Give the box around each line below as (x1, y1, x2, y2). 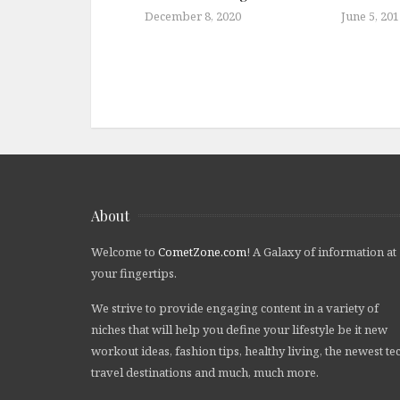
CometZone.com (158, 243, 246, 260)
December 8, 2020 (145, 7, 241, 24)
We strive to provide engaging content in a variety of (91, 299, 379, 316)
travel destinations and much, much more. (91, 363, 319, 380)
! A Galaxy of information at (246, 243, 396, 260)
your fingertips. (91, 264, 177, 281)
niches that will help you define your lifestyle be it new (91, 321, 387, 337)
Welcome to (91, 243, 158, 260)
